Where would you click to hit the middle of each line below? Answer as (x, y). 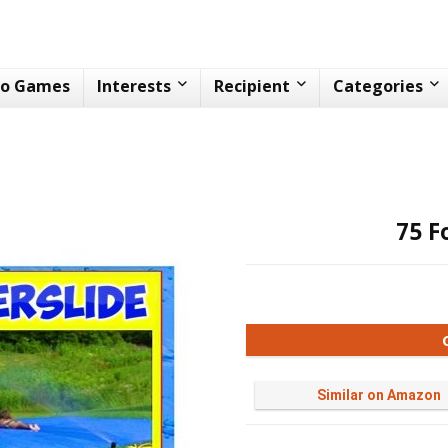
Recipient (252, 86)
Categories (378, 86)
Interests (134, 86)
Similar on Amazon (379, 395)
